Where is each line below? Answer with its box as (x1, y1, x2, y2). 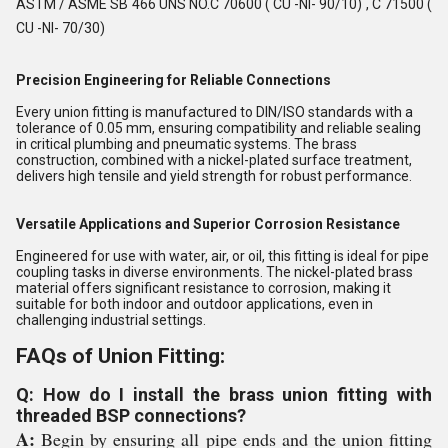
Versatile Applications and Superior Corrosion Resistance (16, 216, 400, 233)
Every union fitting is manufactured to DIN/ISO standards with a (16, 104, 413, 121)
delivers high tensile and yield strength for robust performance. (16, 168, 412, 185)
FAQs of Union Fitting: (16, 344, 225, 369)
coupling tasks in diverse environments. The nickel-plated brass (16, 264, 413, 281)
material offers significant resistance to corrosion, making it (16, 280, 391, 297)
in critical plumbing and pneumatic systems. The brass (16, 136, 357, 153)
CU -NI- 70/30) (16, 20, 105, 37)
